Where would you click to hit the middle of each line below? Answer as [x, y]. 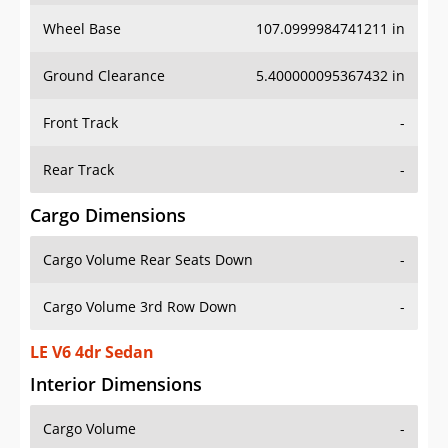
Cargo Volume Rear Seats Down [148, 260]
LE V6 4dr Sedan [92, 352]
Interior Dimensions [116, 384]
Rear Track [78, 170]
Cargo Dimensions [108, 215]
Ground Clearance [104, 76]
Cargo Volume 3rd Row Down [140, 307]
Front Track [80, 123]
